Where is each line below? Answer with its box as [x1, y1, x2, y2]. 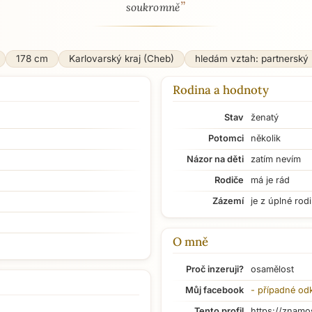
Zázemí [212, 196, 244, 206]
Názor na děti [187, 154, 244, 164]
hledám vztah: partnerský [194, 53, 309, 64]
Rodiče [214, 175, 244, 185]
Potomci [208, 133, 244, 143]
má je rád [251, 175, 290, 185]
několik [251, 133, 281, 143]
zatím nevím [251, 154, 301, 164]
